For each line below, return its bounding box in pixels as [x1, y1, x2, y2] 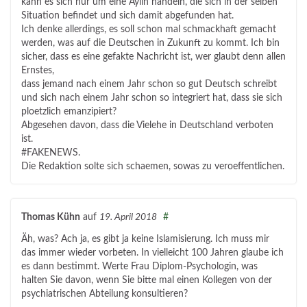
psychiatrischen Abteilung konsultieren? [21, 289, 188, 299]
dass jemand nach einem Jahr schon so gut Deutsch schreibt [21, 79, 277, 90]
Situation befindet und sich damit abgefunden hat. [21, 11, 234, 21]
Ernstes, [21, 66, 54, 76]
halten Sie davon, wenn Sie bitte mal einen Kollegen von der [21, 275, 272, 286]
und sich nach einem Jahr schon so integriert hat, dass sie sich [21, 93, 282, 103]
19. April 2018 [99, 212, 157, 223]
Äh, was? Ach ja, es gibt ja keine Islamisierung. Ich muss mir [21, 234, 269, 245]
